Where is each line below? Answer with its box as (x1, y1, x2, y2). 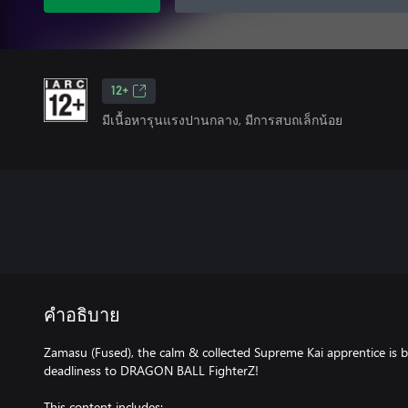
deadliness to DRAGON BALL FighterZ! (44, 362, 259, 379)
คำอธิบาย (44, 307, 120, 325)
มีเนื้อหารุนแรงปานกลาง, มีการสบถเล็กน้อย (102, 111, 342, 128)
